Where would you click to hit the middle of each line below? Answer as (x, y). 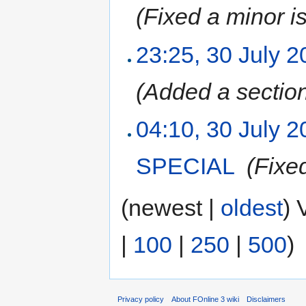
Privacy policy (141, 299)
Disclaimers (266, 299)
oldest (252, 208)
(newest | (171, 208)
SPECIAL (185, 166)
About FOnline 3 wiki (206, 299)
